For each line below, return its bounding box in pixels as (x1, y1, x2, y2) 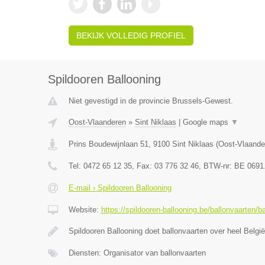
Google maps (182, 118, 231, 127)
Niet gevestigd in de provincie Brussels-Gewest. (68, 96, 233, 105)
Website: (68, 205, 101, 214)
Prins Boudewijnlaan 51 (68, 140, 148, 148)
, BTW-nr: (198, 161, 234, 170)
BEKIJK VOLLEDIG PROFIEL (76, 31, 186, 40)
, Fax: (131, 161, 154, 170)
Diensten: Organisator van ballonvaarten (68, 248, 206, 257)
